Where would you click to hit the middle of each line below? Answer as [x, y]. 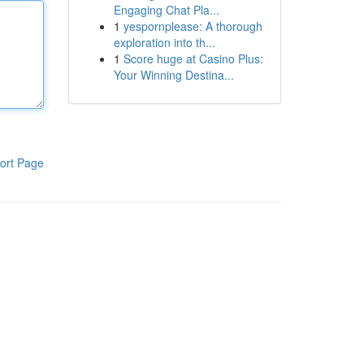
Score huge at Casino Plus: [193, 58]
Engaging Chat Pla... [166, 10]
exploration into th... [164, 42]
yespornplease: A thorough [193, 26]
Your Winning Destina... [173, 75]
